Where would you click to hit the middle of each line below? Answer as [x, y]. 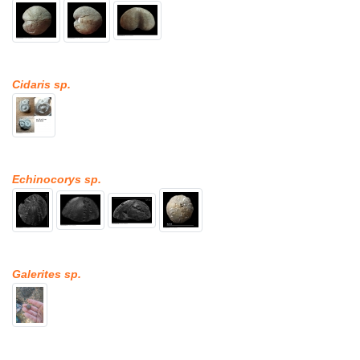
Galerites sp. [47, 274]
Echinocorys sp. [57, 180]
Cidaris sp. [41, 85]
